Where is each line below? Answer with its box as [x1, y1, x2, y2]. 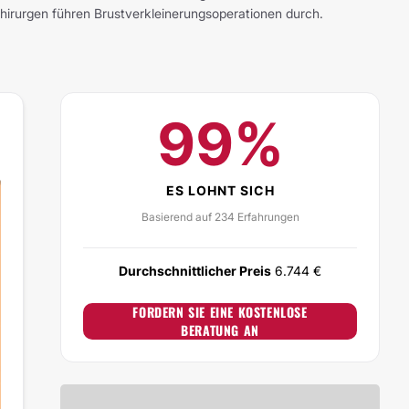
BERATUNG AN [181, 320, 259, 340]
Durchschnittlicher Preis [119, 263, 271, 278]
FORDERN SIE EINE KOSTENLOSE [132, 302, 308, 321]
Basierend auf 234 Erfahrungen [141, 210, 299, 224]
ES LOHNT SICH [165, 183, 275, 198]
